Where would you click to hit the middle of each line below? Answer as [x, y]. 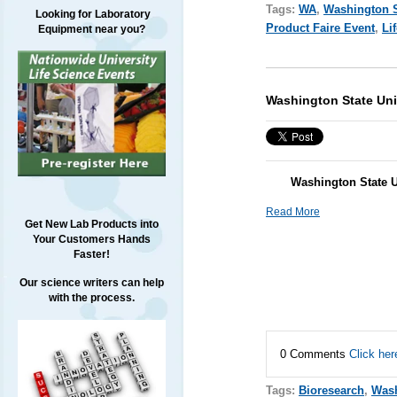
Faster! [91, 255]
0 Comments [314, 354]
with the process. [91, 298]
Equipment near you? [91, 29]
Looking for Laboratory [91, 14]
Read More [292, 211]
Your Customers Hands [91, 240]
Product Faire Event [320, 28]
